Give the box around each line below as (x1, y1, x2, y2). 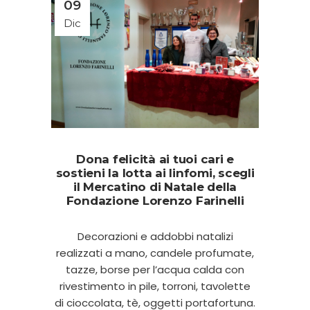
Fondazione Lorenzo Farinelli (66, 193, 244, 208)
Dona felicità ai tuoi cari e (76, 152, 234, 166)
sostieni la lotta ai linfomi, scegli (55, 165, 255, 180)
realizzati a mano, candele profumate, (56, 245, 254, 260)
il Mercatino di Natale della (73, 179, 237, 194)
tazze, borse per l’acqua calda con (66, 262, 244, 277)
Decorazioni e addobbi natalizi (77, 228, 233, 244)
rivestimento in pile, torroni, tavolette (60, 278, 250, 293)
